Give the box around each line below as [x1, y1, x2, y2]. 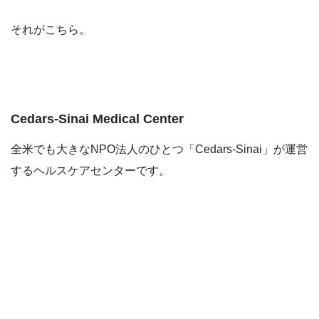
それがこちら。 [11, 23, 90, 36]
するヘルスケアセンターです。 [11, 164, 170, 177]
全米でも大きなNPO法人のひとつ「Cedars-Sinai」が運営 [11, 143, 308, 156]
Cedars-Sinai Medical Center [11, 112, 184, 127]
